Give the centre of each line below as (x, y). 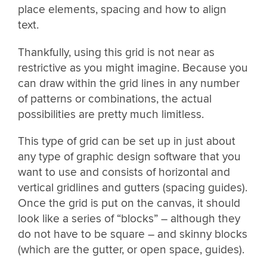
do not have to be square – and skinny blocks (133, 234)
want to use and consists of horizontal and (124, 172)
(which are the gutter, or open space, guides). (131, 249)
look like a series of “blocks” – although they (129, 218)
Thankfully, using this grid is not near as (116, 52)
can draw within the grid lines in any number (129, 83)
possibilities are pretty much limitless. (111, 114)
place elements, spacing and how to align (122, 10)
